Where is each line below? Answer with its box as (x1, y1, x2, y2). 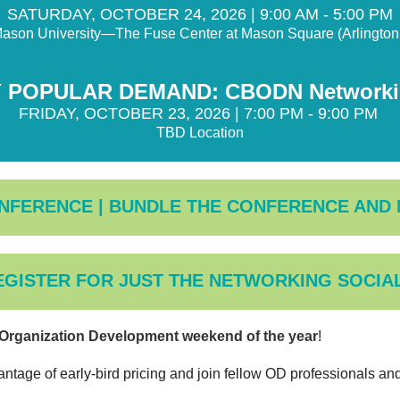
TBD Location (156, 124, 244, 140)
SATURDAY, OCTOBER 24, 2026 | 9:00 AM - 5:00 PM (7, 4, 393, 23)
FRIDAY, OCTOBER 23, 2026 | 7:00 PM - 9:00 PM (18, 104, 382, 122)
